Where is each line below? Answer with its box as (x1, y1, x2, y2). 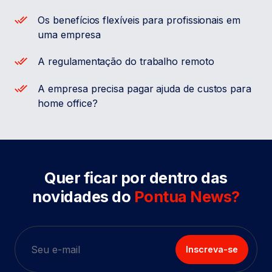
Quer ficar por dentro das (44, 169, 228, 188)
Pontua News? (134, 188, 240, 206)
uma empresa (38, 28, 101, 41)
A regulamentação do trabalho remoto (38, 55, 214, 68)
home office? (38, 97, 98, 110)
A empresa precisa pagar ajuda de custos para (38, 83, 251, 95)
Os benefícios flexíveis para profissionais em (38, 13, 240, 26)
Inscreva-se (186, 243, 239, 254)
